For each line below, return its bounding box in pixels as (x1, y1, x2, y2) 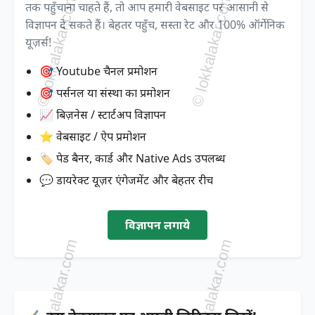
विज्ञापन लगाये (125, 217, 190, 233)
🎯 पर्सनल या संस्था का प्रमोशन (39, 84, 170, 101)
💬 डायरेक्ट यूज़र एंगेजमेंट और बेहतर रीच (39, 172, 213, 188)
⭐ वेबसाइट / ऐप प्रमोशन (39, 128, 146, 144)
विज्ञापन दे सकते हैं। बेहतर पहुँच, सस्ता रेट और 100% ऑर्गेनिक (25, 16, 285, 32)
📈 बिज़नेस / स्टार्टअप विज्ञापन (39, 106, 166, 122)
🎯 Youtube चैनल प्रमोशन (39, 63, 157, 79)
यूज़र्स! (25, 34, 51, 50)
